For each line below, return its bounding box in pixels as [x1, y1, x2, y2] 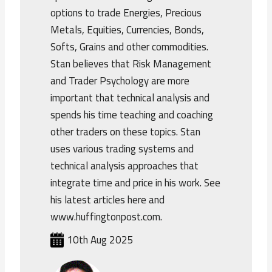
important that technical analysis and [50, 88, 210, 108]
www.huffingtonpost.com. [50, 207, 163, 227]
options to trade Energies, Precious [50, 3, 202, 23]
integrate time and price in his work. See [50, 173, 221, 193]
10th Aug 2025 [67, 230, 134, 250]
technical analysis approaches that [50, 156, 199, 176]
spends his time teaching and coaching [50, 105, 214, 125]
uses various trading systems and [50, 139, 194, 159]
